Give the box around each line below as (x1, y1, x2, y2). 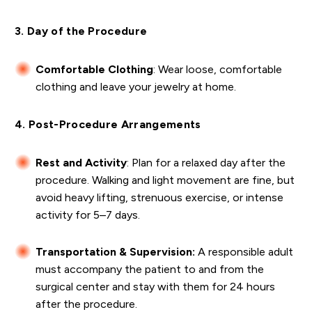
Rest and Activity (36, 156, 127, 170)
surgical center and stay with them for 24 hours (36, 280, 275, 294)
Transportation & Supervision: (36, 245, 195, 259)
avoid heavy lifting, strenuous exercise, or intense (36, 191, 283, 205)
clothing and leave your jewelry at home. (36, 80, 236, 94)
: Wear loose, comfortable (153, 63, 282, 77)
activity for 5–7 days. (36, 208, 140, 222)
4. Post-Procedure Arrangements (15, 118, 201, 132)
